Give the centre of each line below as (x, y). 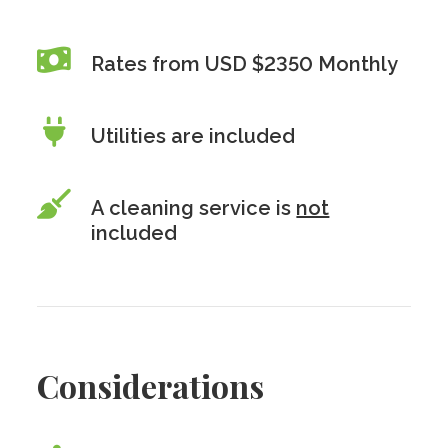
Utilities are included (193, 136)
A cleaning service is (194, 208)
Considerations (151, 385)
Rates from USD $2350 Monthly (245, 64)
